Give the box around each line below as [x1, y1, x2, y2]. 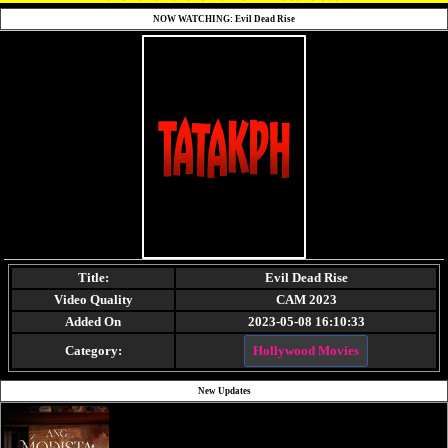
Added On [65, 313, 121, 329]
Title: [77, 269, 109, 285]
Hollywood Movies [253, 342, 359, 358]
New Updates [197, 385, 251, 396]
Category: [64, 342, 122, 358]
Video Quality [53, 291, 133, 307]
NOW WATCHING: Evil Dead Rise [153, 13, 295, 24]
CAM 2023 [275, 291, 337, 307]
